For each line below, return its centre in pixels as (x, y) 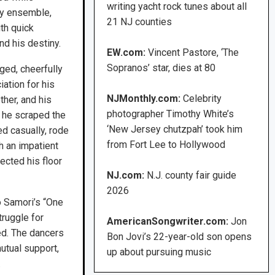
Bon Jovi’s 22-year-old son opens (180, 237)
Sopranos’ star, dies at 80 (161, 68)
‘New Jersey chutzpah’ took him (175, 130)
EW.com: (128, 53)
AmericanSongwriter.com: (168, 222)
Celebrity (203, 99)
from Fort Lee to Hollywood (166, 145)
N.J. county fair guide (192, 176)
